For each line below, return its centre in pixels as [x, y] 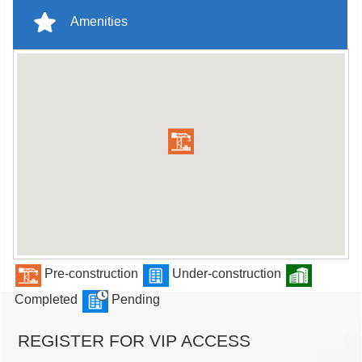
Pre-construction [91, 273]
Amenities [98, 22]
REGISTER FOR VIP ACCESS [132, 341]
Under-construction [227, 273]
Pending [134, 299]
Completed [48, 299]
